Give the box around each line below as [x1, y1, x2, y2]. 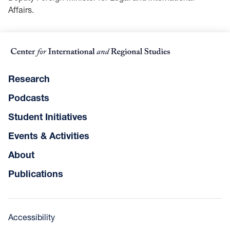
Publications [8, 168, 63, 180]
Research [8, 73, 50, 85]
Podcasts [8, 92, 49, 104]
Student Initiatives [8, 111, 87, 123]
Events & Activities [8, 130, 89, 142]
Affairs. [8, 4, 34, 14]
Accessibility [8, 212, 55, 222]
